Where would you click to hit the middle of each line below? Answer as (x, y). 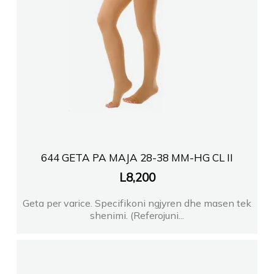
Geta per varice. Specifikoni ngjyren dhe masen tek (137, 203)
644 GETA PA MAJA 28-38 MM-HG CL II (137, 157)
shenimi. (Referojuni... (137, 215)
